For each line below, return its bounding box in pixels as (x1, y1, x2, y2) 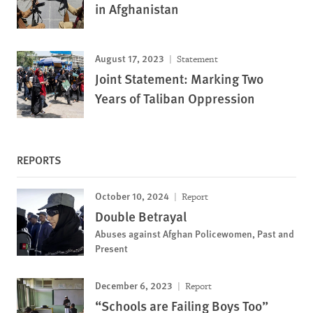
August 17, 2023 (95, 50, 164, 65)
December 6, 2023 (95, 277, 173, 292)
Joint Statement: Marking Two (95, 68, 263, 88)
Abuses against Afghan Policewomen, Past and (95, 226, 294, 240)
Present (95, 240, 128, 255)
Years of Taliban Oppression (95, 88, 255, 108)
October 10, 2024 (95, 188, 169, 203)
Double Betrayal (95, 206, 187, 226)
